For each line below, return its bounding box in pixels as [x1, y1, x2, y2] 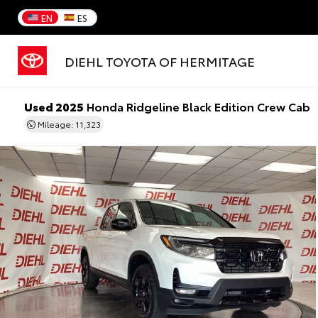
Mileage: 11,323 [35, 118, 102, 131]
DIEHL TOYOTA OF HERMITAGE [65, 52, 255, 71]
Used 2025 [24, 98, 84, 115]
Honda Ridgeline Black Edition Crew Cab [84, 98, 311, 115]
